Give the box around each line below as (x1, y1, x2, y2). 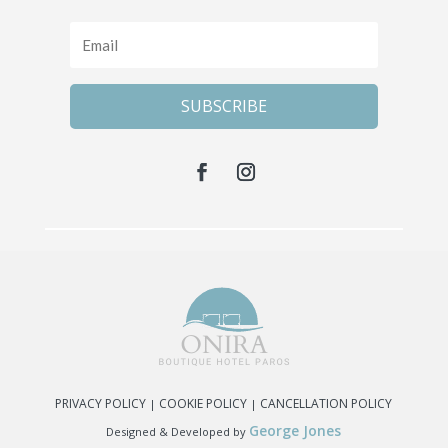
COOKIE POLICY (159, 395, 248, 413)
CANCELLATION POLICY (260, 395, 393, 413)
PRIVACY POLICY (55, 395, 147, 413)
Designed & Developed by (106, 424, 250, 440)
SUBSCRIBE (180, 95, 267, 118)
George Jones (249, 421, 342, 441)
